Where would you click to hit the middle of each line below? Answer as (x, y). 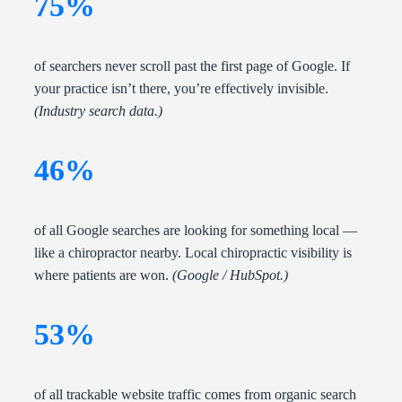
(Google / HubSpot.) (230, 275)
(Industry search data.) (98, 111)
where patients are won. (103, 275)
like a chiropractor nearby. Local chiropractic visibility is (193, 253)
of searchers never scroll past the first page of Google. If (192, 66)
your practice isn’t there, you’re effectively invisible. (181, 89)
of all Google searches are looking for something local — (196, 231)
